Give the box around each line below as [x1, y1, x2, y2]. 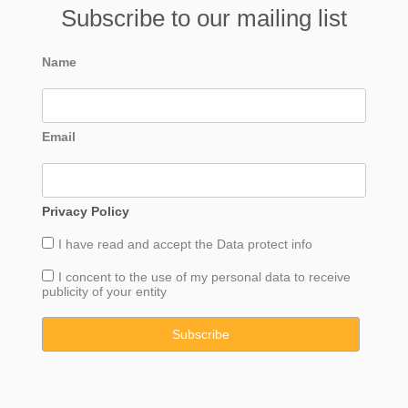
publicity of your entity [41, 283, 167, 299]
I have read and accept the [57, 236, 217, 251]
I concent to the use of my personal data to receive [57, 269, 351, 284]
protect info [247, 236, 312, 251]
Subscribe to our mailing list [61, 4, 347, 32]
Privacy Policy [41, 203, 129, 219]
